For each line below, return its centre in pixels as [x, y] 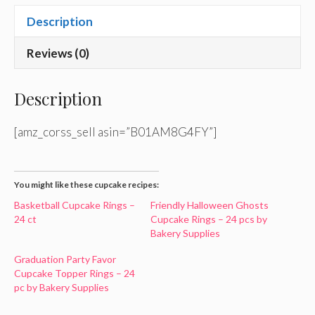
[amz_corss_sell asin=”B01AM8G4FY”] [115, 131]
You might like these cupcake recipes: [86, 185]
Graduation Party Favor [65, 259]
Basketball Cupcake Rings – [75, 205]
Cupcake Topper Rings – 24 [75, 273]
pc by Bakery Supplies [62, 287]
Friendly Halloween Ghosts [210, 205]
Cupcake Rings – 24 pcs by [209, 219]
